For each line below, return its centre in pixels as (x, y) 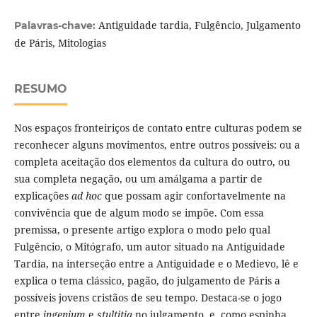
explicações (42, 196)
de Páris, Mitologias (60, 43)
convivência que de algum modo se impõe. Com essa (139, 213)
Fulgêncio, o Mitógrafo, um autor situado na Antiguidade (149, 247)
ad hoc (88, 196)
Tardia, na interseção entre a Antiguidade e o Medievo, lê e (156, 264)
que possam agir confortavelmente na (195, 196)
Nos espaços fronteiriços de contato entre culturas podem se (158, 128)
